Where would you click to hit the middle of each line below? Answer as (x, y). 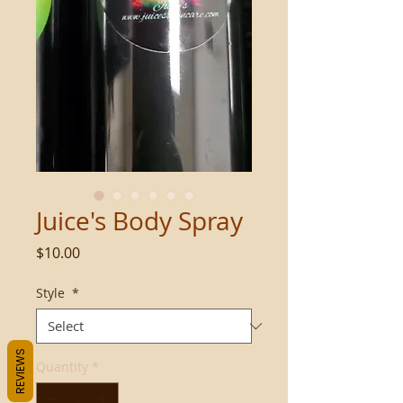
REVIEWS (20, 371)
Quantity (62, 367)
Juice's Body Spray (139, 221)
